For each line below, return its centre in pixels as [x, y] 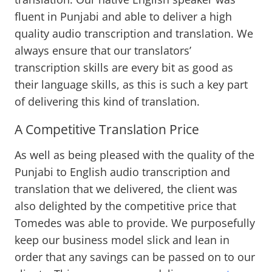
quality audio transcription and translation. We [134, 34]
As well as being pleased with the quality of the [134, 155]
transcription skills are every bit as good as [124, 68]
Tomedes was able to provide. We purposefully [135, 223]
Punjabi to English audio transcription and [122, 172]
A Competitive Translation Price [107, 130]
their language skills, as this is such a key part [131, 85]
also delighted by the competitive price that [125, 206]
